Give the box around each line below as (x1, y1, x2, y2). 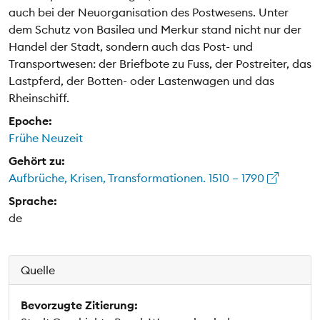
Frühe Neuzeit (9, 130, 83, 145)
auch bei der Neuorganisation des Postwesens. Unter (9, 4, 289, 19)
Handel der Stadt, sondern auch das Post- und (9, 39, 253, 54)
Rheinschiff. (9, 90, 69, 105)
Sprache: (9, 193, 57, 208)
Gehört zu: (9, 153, 65, 168)
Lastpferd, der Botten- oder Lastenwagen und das (9, 73, 274, 88)
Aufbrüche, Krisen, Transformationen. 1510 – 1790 (9, 170, 267, 185)
